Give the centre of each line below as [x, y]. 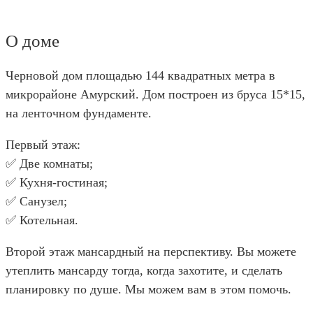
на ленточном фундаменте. [79, 114]
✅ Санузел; [36, 202]
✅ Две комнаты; [49, 164]
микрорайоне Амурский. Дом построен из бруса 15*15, [155, 95]
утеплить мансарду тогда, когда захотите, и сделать [144, 271]
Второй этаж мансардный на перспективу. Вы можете [151, 252]
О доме [32, 41]
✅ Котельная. [42, 220]
